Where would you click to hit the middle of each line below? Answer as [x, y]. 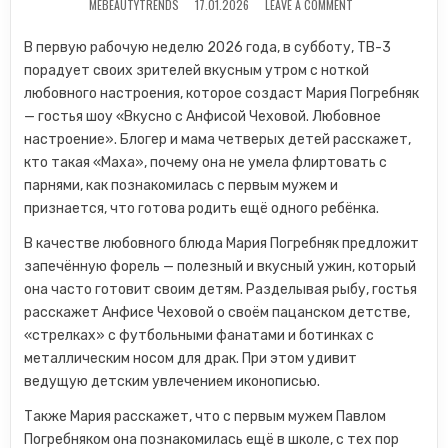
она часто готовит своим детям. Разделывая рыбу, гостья [221, 289]
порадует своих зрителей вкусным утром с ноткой [197, 70]
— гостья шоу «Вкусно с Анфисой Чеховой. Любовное [203, 116]
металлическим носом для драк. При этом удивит [191, 358]
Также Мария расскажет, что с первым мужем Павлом [205, 416]
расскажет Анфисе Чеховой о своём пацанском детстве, [217, 312]
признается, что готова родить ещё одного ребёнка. [202, 208]
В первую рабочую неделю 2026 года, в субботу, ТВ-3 [208, 47]
